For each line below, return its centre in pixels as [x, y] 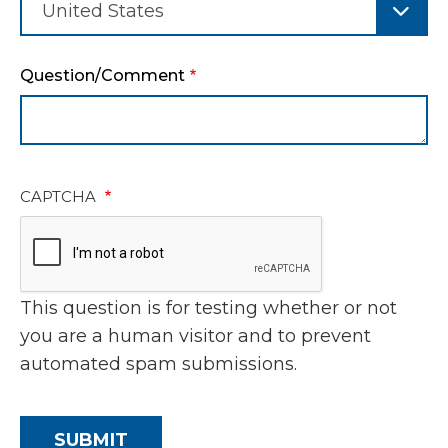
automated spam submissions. [158, 364]
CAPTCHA [60, 196]
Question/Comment [102, 75]
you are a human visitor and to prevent [195, 336]
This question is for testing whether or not [208, 308]
